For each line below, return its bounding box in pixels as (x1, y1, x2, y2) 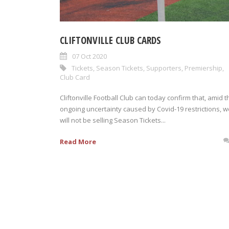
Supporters (146, 63, 181, 73)
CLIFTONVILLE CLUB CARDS (60, 34, 161, 47)
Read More (60, 137, 96, 146)
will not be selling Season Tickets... (60, 116, 166, 125)
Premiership (185, 63, 222, 73)
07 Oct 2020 (72, 52, 107, 61)
